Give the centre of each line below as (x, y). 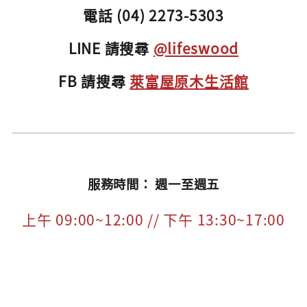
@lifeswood (196, 48)
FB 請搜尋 (94, 81)
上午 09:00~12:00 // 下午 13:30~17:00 (153, 219)
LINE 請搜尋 (111, 48)
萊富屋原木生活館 (189, 81)
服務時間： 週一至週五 (153, 184)
